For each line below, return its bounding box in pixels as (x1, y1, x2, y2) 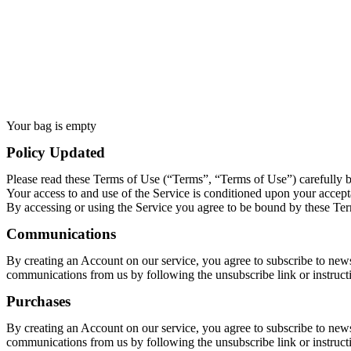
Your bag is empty (6, 119, 96, 133)
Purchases (6, 293, 71, 310)
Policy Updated (6, 144, 105, 161)
